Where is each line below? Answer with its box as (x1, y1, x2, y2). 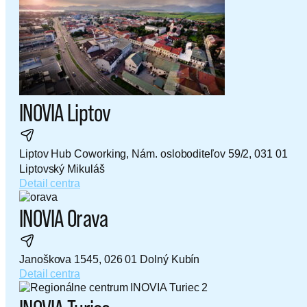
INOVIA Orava (19, 204, 108, 232)
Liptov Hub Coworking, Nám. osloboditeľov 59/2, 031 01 (19, 148, 288, 160)
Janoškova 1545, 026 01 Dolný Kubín (19, 254, 200, 266)
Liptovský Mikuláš (19, 163, 105, 175)
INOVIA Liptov (19, 99, 111, 127)
